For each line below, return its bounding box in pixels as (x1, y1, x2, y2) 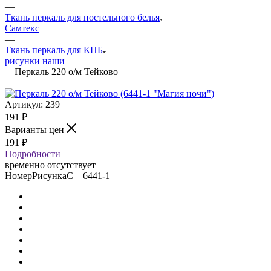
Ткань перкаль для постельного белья (5, 11, 160, 22)
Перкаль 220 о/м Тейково (15, 66, 118, 77)
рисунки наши (5, 55, 65, 66)
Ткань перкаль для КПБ (5, 44, 103, 55)
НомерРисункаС (5, 170, 73, 181)
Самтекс (5, 22, 39, 33)
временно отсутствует (5, 159, 96, 170)
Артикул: (5, 99, 43, 109)
